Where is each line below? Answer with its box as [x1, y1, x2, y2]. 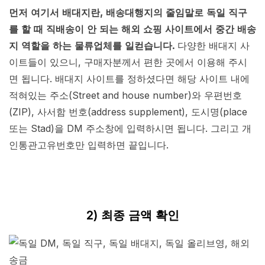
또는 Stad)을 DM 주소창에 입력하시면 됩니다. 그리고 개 [9, 122, 251, 135]
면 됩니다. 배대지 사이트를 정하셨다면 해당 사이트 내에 [9, 73, 250, 85]
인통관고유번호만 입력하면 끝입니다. [9, 139, 169, 151]
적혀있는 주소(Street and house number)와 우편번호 [9, 89, 242, 102]
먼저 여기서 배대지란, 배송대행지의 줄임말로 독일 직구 [9, 7, 247, 19]
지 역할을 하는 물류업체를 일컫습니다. [9, 40, 174, 52]
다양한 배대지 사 [174, 40, 250, 52]
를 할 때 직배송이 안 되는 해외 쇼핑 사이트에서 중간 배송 [9, 23, 256, 35]
